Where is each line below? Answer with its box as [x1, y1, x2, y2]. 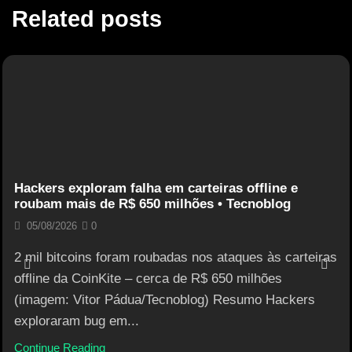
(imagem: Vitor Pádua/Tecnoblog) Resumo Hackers [14, 291, 315, 307]
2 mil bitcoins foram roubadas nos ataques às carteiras [14, 249, 337, 265]
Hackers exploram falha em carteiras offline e [14, 180, 298, 196]
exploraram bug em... [14, 313, 139, 328]
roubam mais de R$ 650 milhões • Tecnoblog [14, 196, 291, 211]
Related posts [12, 5, 162, 31]
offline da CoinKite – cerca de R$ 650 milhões [14, 270, 282, 286]
